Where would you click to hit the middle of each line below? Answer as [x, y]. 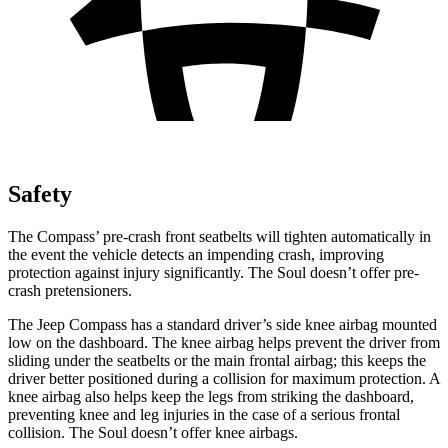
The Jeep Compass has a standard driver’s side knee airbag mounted [222, 324]
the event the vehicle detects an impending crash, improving [196, 254]
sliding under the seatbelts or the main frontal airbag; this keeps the [217, 360]
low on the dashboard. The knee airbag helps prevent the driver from [224, 342]
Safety [40, 193]
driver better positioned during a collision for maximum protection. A [224, 378]
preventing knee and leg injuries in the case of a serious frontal [204, 414]
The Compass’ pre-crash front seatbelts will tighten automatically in [219, 236]
